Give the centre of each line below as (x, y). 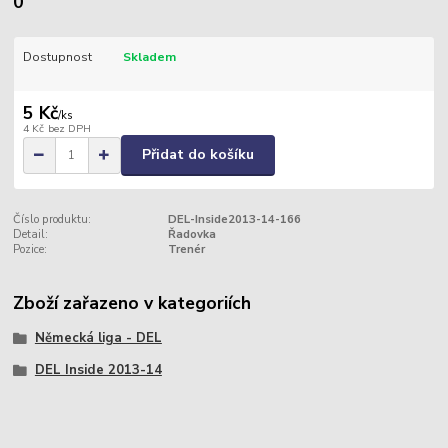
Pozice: (30, 249)
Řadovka (191, 234)
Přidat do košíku (198, 155)
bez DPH (69, 129)
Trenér (186, 249)
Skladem (149, 56)
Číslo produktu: (52, 219)
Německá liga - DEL (98, 337)
